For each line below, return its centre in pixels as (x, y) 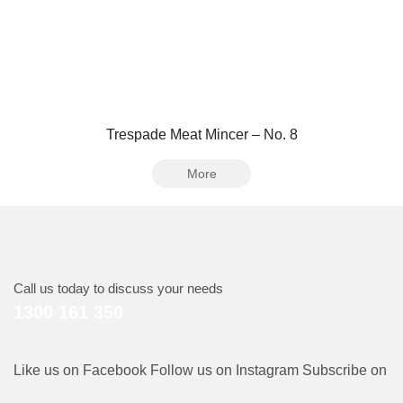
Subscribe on (345, 370)
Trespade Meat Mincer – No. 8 (201, 134)
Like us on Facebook (80, 370)
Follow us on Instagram (224, 370)
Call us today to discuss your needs (118, 288)
